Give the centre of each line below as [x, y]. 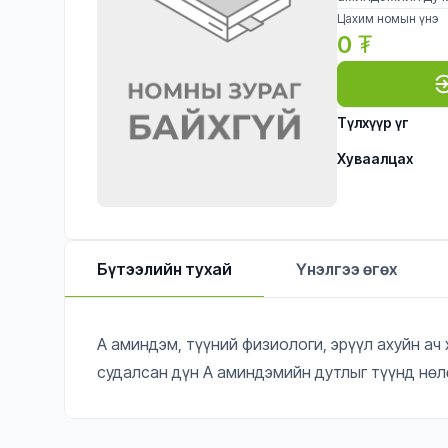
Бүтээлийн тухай [164, 269]
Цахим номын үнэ [387, 18]
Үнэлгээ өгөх [346, 269]
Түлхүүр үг [373, 122]
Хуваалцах [375, 158]
